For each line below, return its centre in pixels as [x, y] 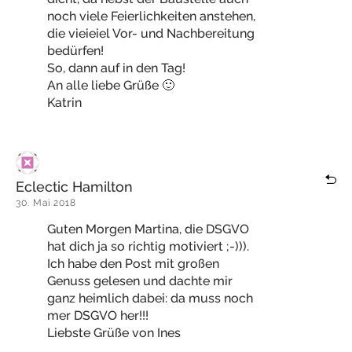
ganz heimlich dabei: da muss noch [150, 298]
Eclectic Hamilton [74, 187]
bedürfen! [75, 51]
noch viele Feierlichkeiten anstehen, [151, 16]
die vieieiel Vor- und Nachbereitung [151, 33]
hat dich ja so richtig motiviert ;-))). [148, 246]
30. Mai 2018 [46, 203]
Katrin [64, 103]
